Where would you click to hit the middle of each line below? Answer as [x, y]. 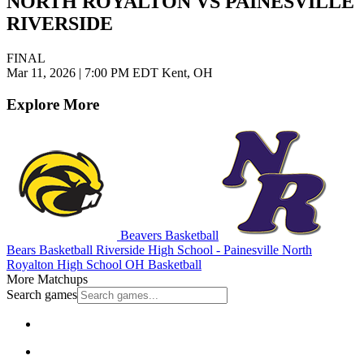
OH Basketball [162, 264]
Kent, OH [186, 73]
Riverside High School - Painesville [186, 249]
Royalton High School [64, 264]
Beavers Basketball [168, 235]
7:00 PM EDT [121, 73]
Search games [42, 294]
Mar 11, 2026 [43, 73]
